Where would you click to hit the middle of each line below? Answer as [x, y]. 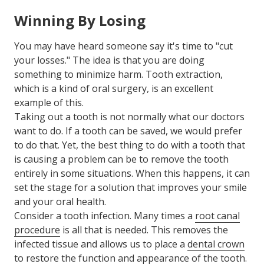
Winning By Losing [80, 20]
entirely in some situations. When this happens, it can [132, 173]
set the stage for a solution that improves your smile [131, 187]
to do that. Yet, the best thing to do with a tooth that [130, 145]
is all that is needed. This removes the [144, 230]
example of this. [49, 103]
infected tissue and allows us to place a [101, 244]
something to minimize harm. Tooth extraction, [118, 74]
